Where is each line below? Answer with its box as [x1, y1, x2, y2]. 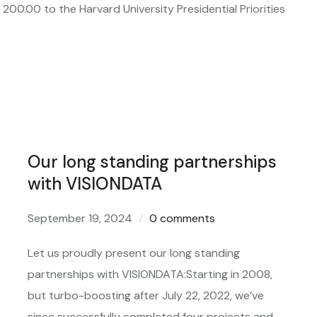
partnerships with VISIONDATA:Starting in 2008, [28, 267, 272, 282]
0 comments [149, 211, 215, 226]
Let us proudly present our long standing [28, 246, 240, 260]
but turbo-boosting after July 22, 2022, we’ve [28, 288, 264, 303]
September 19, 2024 [28, 211, 132, 226]
